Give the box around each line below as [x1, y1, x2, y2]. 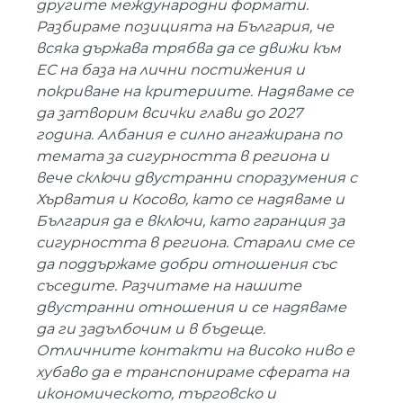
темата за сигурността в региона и [36, 148, 329, 166]
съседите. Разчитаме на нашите [36, 277, 301, 295]
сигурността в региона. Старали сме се [36, 234, 354, 252]
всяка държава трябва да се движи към [36, 40, 341, 58]
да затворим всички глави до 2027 [36, 104, 302, 122]
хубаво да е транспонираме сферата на [36, 363, 349, 381]
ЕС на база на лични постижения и [36, 61, 305, 79]
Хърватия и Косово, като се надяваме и [36, 191, 345, 209]
